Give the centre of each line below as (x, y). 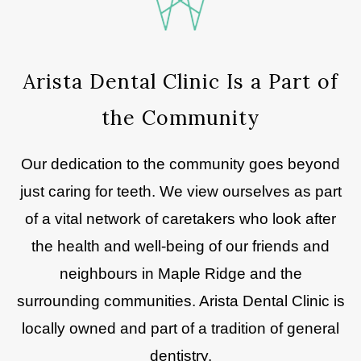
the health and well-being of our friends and (180, 246)
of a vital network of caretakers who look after (180, 219)
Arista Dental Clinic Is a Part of (180, 81)
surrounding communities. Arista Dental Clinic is (180, 301)
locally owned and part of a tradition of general (180, 328)
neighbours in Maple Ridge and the (180, 274)
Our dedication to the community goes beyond (180, 164)
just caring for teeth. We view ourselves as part (180, 191)
